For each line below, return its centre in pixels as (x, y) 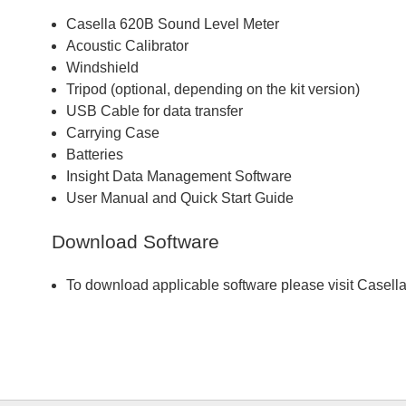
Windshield (102, 68)
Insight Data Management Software (181, 177)
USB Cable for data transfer (155, 111)
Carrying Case (113, 133)
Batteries (95, 155)
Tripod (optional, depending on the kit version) (213, 90)
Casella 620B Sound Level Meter (174, 24)
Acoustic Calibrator (127, 46)
